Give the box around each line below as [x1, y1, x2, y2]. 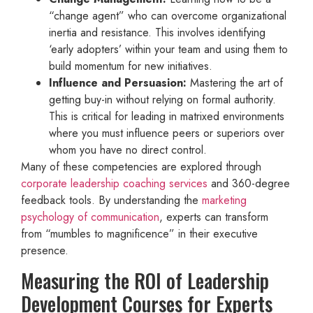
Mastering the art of [187, 74, 283, 91]
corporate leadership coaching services [21, 175, 208, 191]
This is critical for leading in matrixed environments [49, 108, 284, 124]
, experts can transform [159, 208, 268, 225]
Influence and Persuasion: [49, 74, 187, 91]
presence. [21, 242, 68, 259]
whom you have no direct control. [49, 141, 207, 158]
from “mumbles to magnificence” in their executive [21, 225, 258, 242]
